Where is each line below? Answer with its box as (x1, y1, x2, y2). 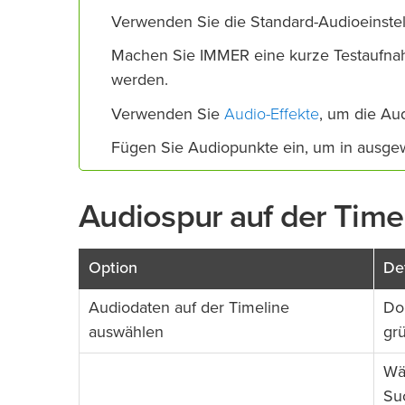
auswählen (89, 325, 164, 342)
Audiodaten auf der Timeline (89, 300, 289, 317)
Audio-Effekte (224, 103, 319, 124)
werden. (111, 71, 168, 89)
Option (89, 260, 137, 278)
